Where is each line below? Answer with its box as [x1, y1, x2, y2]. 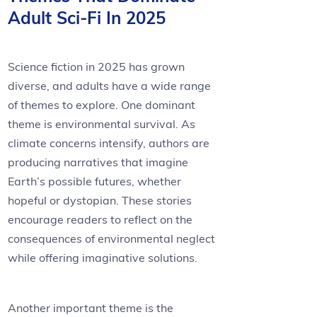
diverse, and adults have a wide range [8, 79, 212, 93]
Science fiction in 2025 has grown [8, 59, 185, 74]
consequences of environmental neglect [8, 231, 216, 246]
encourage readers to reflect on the [8, 212, 193, 227]
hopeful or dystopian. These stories [8, 193, 192, 208]
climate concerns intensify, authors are [8, 136, 210, 151]
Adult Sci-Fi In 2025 [8, 7, 166, 29]
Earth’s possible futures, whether [8, 174, 182, 189]
